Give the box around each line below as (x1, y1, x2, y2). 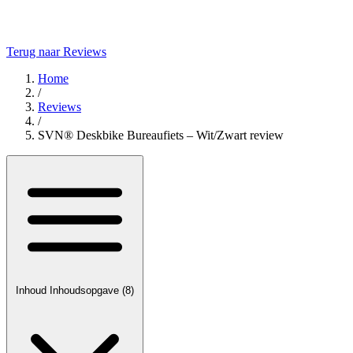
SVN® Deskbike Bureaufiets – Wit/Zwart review (38, 128, 284, 142)
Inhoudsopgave (50, 284, 122, 296)
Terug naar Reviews (6, 45, 106, 58)
